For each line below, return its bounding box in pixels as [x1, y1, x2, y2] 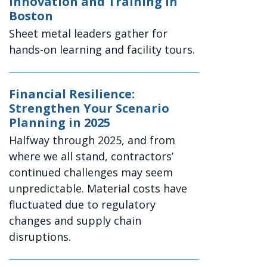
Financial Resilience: [9, 86, 135, 103]
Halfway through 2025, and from [9, 133, 176, 148]
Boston [9, 8, 54, 24]
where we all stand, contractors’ [9, 149, 174, 164]
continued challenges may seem [9, 165, 173, 180]
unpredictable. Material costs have [9, 181, 188, 196]
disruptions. [9, 229, 72, 244]
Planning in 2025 [9, 114, 111, 131]
